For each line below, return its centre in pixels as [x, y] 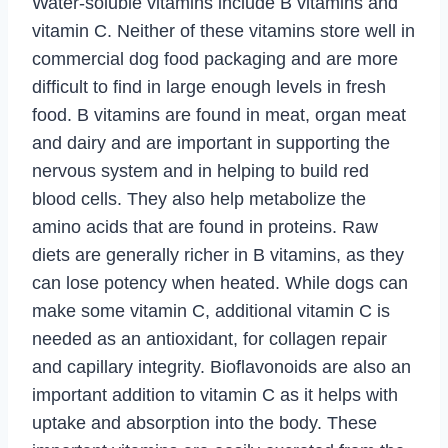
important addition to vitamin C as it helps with [215, 395]
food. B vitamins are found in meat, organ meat [219, 115]
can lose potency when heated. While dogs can [220, 283]
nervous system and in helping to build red [200, 171]
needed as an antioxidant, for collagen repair [209, 339]
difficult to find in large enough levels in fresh [209, 87]
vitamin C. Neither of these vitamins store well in [223, 31]
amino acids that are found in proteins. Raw [205, 227]
